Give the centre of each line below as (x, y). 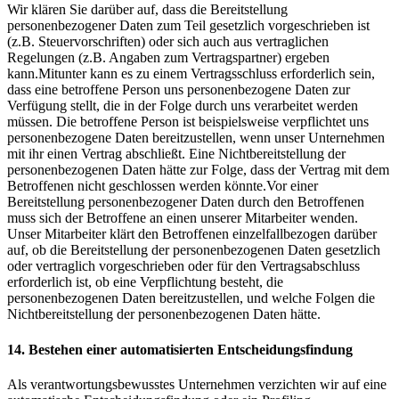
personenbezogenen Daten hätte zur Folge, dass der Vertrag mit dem (198, 170)
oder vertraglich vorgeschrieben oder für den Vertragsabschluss (183, 266)
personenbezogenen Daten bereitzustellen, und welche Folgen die (191, 298)
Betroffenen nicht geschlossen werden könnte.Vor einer (163, 186)
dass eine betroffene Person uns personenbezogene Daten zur (179, 90)
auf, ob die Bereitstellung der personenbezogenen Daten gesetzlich (194, 250)
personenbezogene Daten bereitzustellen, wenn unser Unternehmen (196, 138)
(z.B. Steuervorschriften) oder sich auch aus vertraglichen (168, 42)
